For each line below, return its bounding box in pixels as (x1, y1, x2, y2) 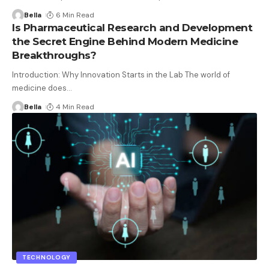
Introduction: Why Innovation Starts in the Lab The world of (12, 70, 230, 80)
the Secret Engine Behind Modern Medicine (12, 35, 238, 48)
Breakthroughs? (12, 49, 96, 62)
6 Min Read (56, 10, 95, 20)
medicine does (12, 83, 67, 94)
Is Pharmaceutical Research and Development (12, 22, 252, 34)
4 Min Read (56, 102, 95, 112)
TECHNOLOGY (22, 253, 71, 261)
